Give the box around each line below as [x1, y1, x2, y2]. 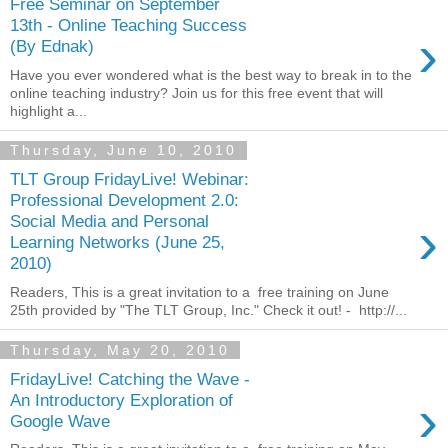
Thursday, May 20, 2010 [10, 342, 230, 358]
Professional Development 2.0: [10, 190, 239, 211]
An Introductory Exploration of [10, 389, 233, 410]
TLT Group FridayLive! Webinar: [10, 169, 249, 190]
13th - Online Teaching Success [10, 15, 247, 36]
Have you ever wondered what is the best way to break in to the [10, 66, 412, 83]
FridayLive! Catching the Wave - [10, 368, 250, 389]
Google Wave [10, 410, 110, 431]
